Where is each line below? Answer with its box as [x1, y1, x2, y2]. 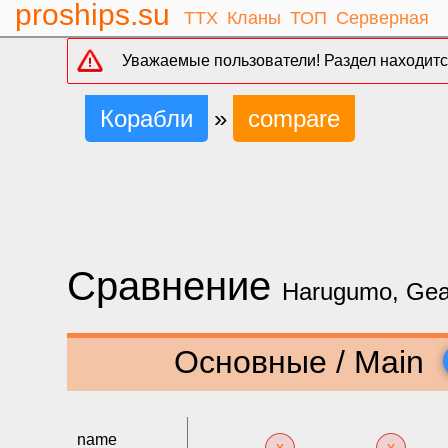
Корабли [100, 105, 194, 132]
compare [248, 105, 341, 132]
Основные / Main [173, 343, 433, 380]
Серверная [335, 8, 429, 28]
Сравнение [67, 264, 283, 308]
